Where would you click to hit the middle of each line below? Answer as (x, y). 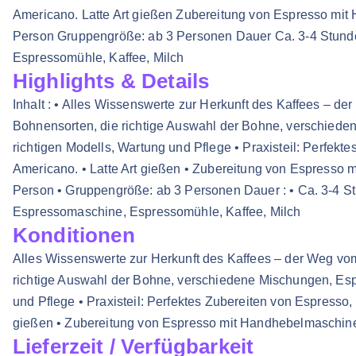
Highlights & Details (111, 81)
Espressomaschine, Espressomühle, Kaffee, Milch (157, 212)
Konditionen (74, 236)
